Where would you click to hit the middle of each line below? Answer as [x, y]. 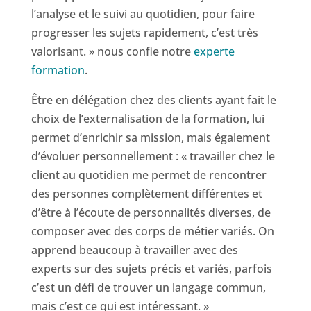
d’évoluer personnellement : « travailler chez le [153, 157]
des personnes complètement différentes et [146, 194]
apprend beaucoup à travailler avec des [134, 250]
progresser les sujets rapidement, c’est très [144, 33]
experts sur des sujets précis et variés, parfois [151, 269]
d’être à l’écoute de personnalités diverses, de [151, 213]
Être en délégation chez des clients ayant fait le [153, 100]
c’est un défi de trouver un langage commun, [148, 288]
